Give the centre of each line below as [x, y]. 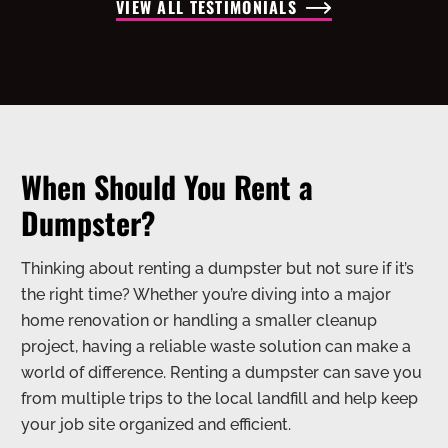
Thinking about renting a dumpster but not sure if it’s [217, 268]
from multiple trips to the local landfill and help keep [219, 398]
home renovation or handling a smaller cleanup [199, 320]
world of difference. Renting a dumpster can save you [221, 372]
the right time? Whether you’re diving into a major [206, 294]
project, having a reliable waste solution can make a [216, 346]
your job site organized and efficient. [156, 424]
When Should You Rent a [167, 186]
